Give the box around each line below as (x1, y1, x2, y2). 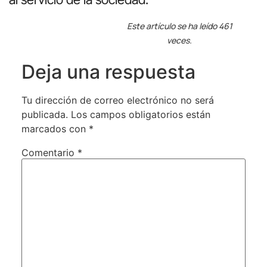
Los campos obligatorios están (70, 108, 210, 120)
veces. (167, 34, 193, 46)
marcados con (21, 122, 89, 135)
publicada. (21, 108, 68, 120)
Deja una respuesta (21, 60, 195, 83)
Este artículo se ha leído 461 (126, 20, 232, 32)
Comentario (21, 146, 77, 159)
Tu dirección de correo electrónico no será (21, 94, 214, 106)
